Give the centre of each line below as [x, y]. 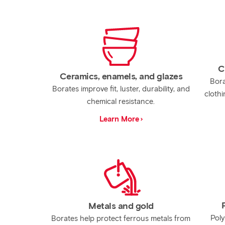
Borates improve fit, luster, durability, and [121, 89]
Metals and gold [121, 206]
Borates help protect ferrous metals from [121, 218]
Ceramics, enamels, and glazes [121, 76]
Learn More [119, 119]
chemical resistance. [121, 101]
